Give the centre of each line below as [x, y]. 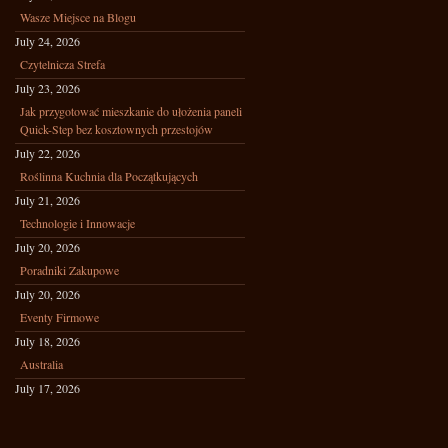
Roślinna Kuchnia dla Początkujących [109, 176]
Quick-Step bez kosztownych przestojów [116, 129]
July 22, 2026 [47, 153]
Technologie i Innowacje [77, 223]
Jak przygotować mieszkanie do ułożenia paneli [131, 111]
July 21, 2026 [47, 200]
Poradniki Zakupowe [69, 270]
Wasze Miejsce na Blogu [78, 17]
